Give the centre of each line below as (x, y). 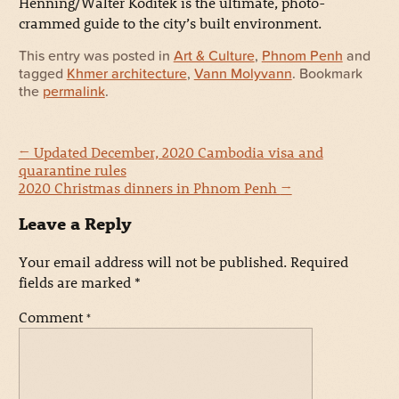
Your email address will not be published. (152, 262)
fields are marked (76, 282)
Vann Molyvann (243, 73)
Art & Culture (214, 56)
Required (319, 262)
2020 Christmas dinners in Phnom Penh (149, 187)
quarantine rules (72, 169)
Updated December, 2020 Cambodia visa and (176, 151)
